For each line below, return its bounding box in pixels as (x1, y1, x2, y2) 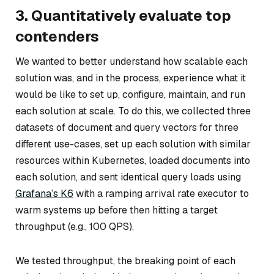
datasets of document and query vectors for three (15, 120, 239, 134)
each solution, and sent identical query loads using (15, 170, 241, 183)
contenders (15, 26, 99, 46)
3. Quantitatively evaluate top (15, 6, 231, 25)
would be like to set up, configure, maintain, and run (15, 87, 245, 101)
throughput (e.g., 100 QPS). (15, 220, 134, 233)
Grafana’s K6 (15, 187, 73, 200)
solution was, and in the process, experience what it (15, 71, 246, 84)
